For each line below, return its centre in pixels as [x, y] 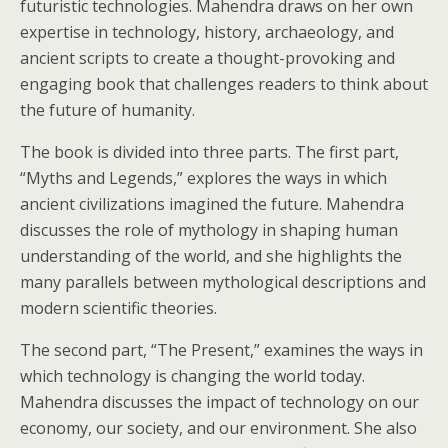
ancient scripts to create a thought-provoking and [207, 58]
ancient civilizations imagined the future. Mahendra [212, 204]
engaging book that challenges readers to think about [224, 84]
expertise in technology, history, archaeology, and [207, 32]
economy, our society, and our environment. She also [218, 428]
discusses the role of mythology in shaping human [209, 230]
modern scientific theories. [118, 308]
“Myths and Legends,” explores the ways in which [203, 178]
